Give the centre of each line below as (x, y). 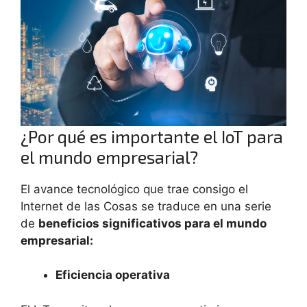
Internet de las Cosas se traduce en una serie (146, 206)
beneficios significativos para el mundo (152, 223)
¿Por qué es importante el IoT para (152, 136)
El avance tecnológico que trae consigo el (134, 189)
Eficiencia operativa (113, 275)
